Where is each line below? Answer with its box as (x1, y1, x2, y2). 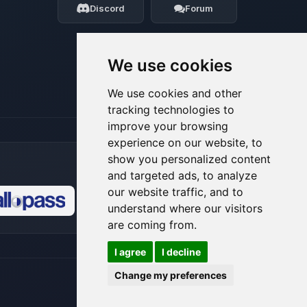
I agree (114, 246, 146, 258)
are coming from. (108, 217, 197, 232)
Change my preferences (114, 269, 227, 281)
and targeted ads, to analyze (108, 168, 257, 182)
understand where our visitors (108, 201, 262, 215)
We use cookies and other (108, 86, 242, 100)
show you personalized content (108, 151, 271, 166)
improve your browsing (108, 119, 228, 133)
